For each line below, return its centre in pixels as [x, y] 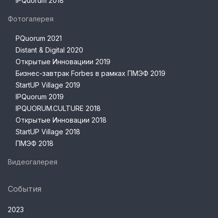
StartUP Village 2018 [48, 132]
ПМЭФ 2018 [35, 144]
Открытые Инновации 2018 [61, 120]
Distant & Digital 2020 [49, 50]
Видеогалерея [33, 162]
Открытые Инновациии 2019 [63, 62]
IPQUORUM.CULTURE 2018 [58, 109]
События [25, 189]
